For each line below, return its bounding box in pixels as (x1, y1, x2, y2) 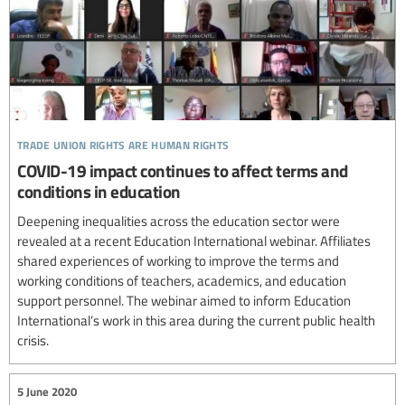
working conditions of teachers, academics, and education (17, 270, 346, 289)
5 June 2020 (17, 383, 77, 400)
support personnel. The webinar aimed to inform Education (17, 290, 351, 309)
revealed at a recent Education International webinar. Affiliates (17, 231, 371, 250)
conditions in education (17, 178, 181, 203)
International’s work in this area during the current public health (17, 310, 375, 329)
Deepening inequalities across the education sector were (17, 211, 340, 230)
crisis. (17, 330, 49, 349)
